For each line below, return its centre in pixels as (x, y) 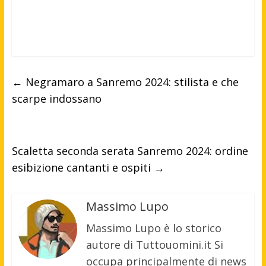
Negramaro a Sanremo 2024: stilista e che (130, 82)
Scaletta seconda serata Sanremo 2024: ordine (130, 151)
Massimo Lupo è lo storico (153, 228)
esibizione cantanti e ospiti (83, 168)
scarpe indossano (56, 99)
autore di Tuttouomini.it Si (154, 245)
